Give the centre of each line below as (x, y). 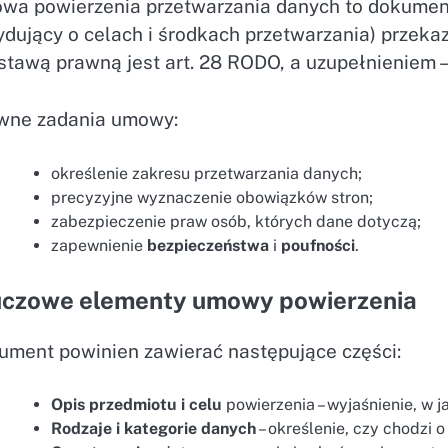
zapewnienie (99, 245)
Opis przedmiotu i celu (137, 405)
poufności (318, 245)
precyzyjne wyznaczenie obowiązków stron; (212, 197)
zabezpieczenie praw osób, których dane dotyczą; (236, 221)
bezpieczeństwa (208, 245)
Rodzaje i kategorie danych (154, 429)
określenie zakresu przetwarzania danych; (207, 173)
